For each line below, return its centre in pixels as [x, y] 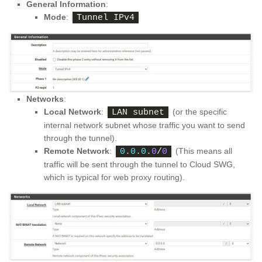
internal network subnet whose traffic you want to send [144, 125]
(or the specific [199, 111]
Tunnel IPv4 [106, 18]
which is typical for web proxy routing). [114, 177]
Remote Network [77, 151]
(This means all [203, 151]
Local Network [73, 111]
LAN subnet [138, 112]
